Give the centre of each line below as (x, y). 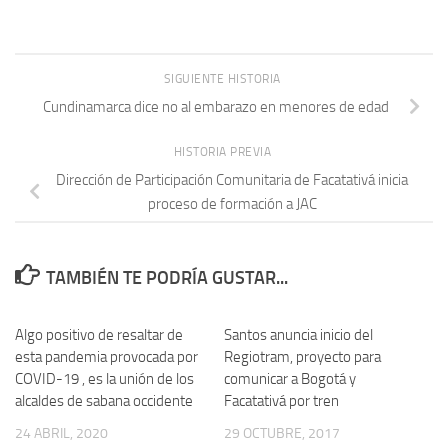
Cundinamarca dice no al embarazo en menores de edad (216, 107)
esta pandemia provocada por (106, 357)
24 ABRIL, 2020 (61, 434)
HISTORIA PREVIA (224, 151)
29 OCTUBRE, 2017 (282, 434)
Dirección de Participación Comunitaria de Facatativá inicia (232, 180)
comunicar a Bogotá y (290, 379)
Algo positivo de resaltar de (99, 335)
